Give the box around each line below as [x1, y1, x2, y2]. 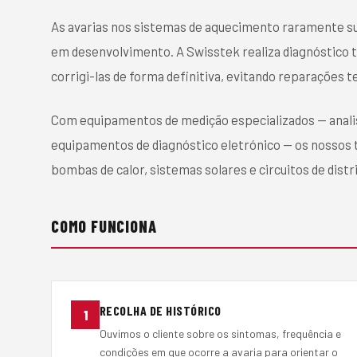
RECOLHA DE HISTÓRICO [100, 302, 222, 318]
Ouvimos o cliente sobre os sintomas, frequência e [100, 326, 341, 340]
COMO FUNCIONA [51, 217, 157, 237]
